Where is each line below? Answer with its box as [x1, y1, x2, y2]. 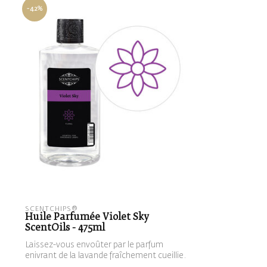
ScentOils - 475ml [25, 223, 105, 233]
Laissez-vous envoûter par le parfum [25, 241, 163, 250]
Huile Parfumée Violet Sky [25, 213, 149, 222]
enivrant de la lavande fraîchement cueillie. [25, 252, 186, 260]
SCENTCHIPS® [25, 206, 78, 213]
